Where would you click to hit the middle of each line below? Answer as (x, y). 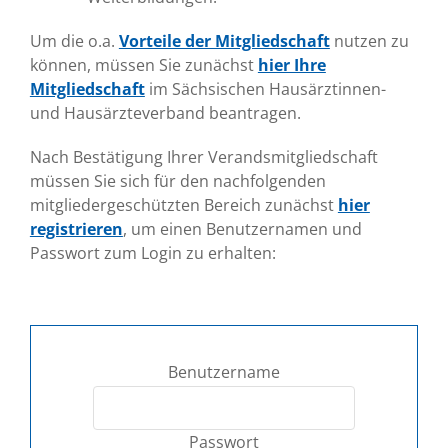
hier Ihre (291, 64)
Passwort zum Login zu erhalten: (152, 252)
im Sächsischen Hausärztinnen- (265, 88)
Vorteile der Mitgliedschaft (224, 40)
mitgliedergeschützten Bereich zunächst (183, 204)
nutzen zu (369, 40)
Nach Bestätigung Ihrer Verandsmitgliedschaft (203, 156)
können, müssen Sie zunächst (143, 64)
